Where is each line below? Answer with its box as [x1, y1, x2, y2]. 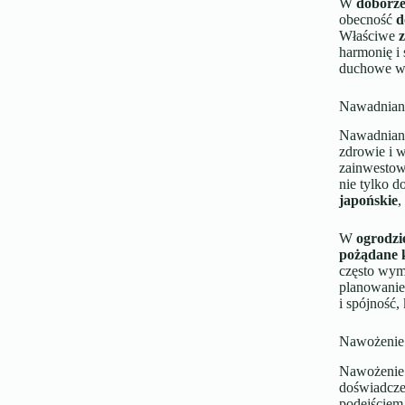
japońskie [338, 193, 398, 209]
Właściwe [338, 27, 399, 43]
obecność [338, 11, 396, 27]
